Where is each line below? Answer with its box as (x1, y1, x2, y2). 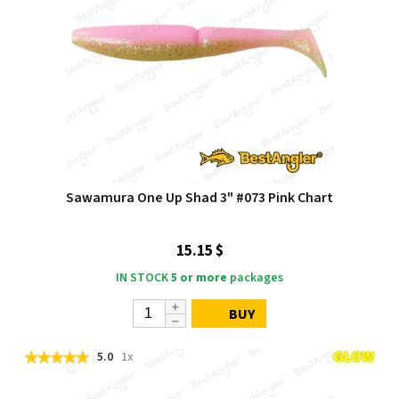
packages (227, 269, 283, 287)
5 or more (171, 269, 227, 287)
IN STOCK (116, 269, 168, 287)
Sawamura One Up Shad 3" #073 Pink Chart (66, 188, 333, 208)
